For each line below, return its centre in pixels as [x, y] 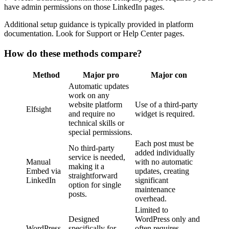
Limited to [152, 210]
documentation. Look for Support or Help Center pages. [94, 34]
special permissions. [100, 132]
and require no [92, 113]
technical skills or [96, 123]
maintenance [155, 189]
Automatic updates [99, 86]
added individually [165, 152]
